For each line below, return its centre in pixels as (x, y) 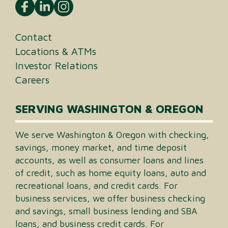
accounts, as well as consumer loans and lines (109, 160)
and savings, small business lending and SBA (106, 211)
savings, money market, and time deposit (101, 147)
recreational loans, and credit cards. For (96, 185)
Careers (32, 79)
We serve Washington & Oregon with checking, (112, 134)
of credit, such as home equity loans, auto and (111, 173)
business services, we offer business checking (110, 198)
